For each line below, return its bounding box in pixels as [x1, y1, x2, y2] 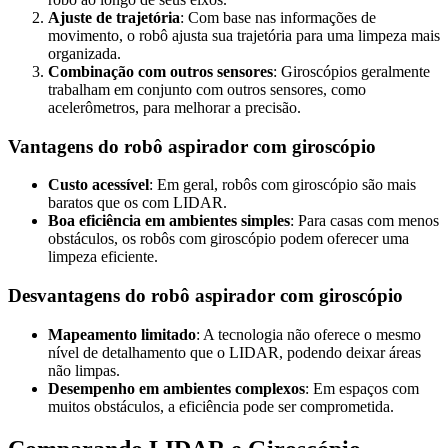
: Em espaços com [305, 379, 419, 397]
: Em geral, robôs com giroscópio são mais [149, 176, 416, 194]
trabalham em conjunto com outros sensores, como [48, 81, 366, 98]
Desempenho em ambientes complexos [48, 379, 305, 397]
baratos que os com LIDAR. [48, 194, 227, 212]
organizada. [48, 45, 121, 62]
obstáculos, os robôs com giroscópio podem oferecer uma [48, 230, 409, 248]
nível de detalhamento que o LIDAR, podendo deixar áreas [48, 343, 421, 361]
